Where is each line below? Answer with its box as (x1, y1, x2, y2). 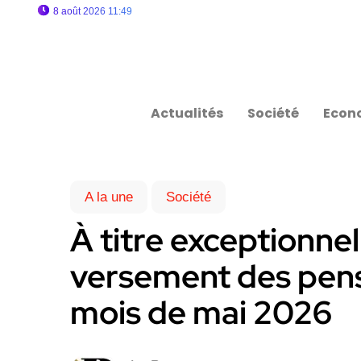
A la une (85, 189, 133, 205)
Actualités (151, 104, 224, 122)
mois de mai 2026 (70, 291, 332, 334)
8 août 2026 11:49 (53, 6, 132, 17)
